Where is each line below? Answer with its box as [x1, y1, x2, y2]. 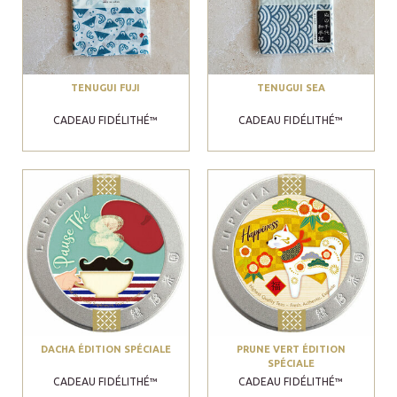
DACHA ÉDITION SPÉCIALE [40, 343, 171, 354]
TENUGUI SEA [256, 82, 325, 93]
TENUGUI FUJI [71, 82, 141, 93]
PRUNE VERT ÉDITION [236, 343, 346, 354]
